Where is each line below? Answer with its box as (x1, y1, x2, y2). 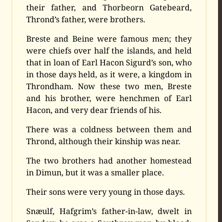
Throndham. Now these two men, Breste (26, 81, 192, 92)
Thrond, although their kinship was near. (26, 136, 181, 147)
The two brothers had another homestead (26, 155, 192, 166)
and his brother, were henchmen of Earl (26, 93, 192, 104)
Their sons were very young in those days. (26, 186, 185, 198)
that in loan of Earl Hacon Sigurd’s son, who (26, 57, 192, 68)
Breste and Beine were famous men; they (26, 33, 192, 45)
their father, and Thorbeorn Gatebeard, (26, 2, 192, 13)
